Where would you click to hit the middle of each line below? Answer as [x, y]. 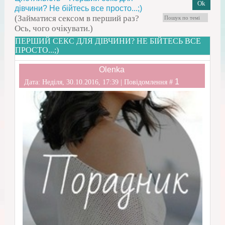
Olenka [112, 70]
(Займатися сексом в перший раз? [77, 19]
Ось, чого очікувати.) [53, 29]
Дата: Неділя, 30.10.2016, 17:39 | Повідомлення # [99, 82]
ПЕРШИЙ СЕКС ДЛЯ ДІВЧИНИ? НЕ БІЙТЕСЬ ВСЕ [108, 41]
